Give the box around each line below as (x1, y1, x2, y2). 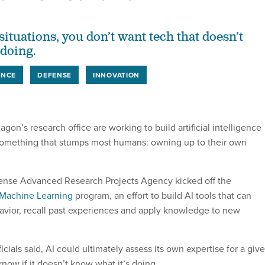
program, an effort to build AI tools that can (73, 188, 251, 202)
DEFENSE (37, 69, 72, 80)
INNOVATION (93, 69, 140, 80)
